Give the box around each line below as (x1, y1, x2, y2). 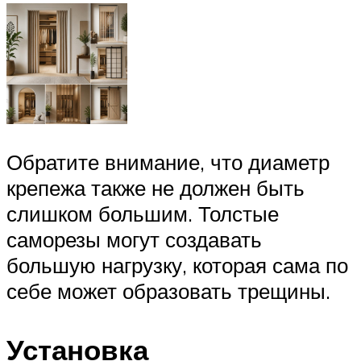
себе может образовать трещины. (6, 278, 330, 305)
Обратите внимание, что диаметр (6, 149, 330, 176)
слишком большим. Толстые (6, 201, 279, 227)
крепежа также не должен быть (6, 175, 305, 201)
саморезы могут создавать (6, 226, 262, 253)
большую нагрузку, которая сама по (6, 252, 348, 279)
